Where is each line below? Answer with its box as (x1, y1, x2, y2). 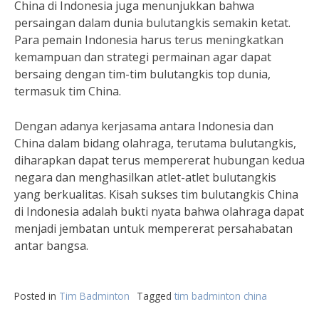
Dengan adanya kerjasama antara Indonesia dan (14, 118, 273, 134)
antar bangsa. (14, 238, 88, 253)
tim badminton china (174, 289, 267, 303)
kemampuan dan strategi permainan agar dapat (14, 49, 271, 65)
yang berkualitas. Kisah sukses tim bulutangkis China (14, 187, 298, 202)
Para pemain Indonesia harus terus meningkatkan (14, 32, 283, 48)
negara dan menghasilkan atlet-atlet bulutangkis (14, 169, 276, 185)
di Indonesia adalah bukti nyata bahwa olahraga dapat (14, 204, 304, 219)
